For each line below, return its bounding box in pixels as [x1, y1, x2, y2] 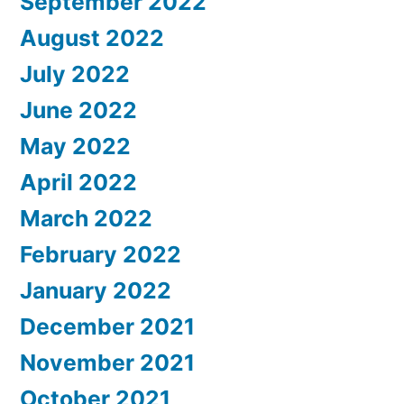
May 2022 [20, 133, 131, 161]
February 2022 [20, 241, 181, 269]
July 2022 [20, 60, 130, 88]
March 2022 [20, 205, 152, 233]
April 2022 [20, 169, 137, 197]
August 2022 [20, 24, 164, 52]
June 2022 [20, 96, 137, 124]
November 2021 [20, 349, 195, 377]
